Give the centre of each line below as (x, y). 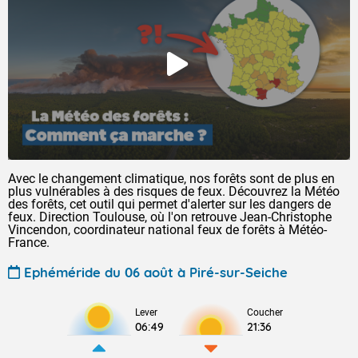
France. (29, 243)
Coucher (265, 312)
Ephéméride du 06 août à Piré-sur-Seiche (156, 272)
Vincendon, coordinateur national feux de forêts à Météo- (167, 230)
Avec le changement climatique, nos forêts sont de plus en (171, 179)
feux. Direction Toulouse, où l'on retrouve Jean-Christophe (170, 217)
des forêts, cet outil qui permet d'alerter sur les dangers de (169, 204)
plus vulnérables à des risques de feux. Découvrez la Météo (174, 191)
